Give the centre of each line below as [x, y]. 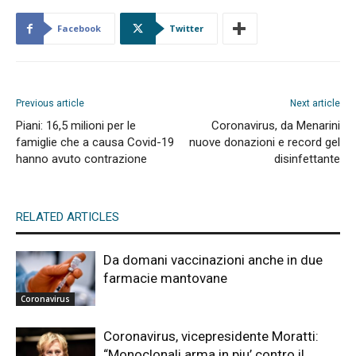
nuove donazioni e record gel [265, 142]
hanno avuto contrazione [81, 159]
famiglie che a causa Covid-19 [95, 142]
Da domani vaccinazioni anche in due [213, 260]
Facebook [79, 28]
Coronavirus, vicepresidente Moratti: [211, 336]
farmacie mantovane [165, 278]
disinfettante [307, 159]
